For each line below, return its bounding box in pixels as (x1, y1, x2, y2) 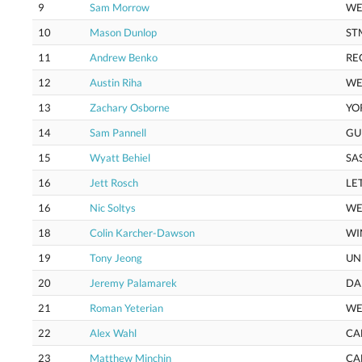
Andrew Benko (90, 51, 158, 64)
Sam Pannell (90, 126, 146, 139)
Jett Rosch (90, 176, 138, 189)
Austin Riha (90, 76, 142, 89)
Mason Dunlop (90, 26, 157, 39)
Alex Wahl (90, 326, 137, 339)
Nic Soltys (90, 201, 136, 214)
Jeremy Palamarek (90, 276, 177, 289)
